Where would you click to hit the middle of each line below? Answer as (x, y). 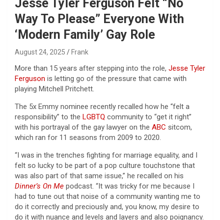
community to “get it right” (148, 117)
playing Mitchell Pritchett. (55, 89)
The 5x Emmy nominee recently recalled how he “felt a (102, 106)
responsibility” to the (49, 117)
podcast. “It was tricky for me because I (129, 186)
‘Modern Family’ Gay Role (85, 34)
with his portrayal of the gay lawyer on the (83, 127)
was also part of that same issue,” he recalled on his (99, 176)
